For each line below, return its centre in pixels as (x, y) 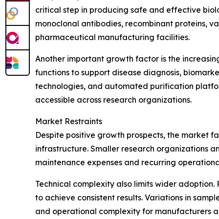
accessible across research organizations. (113, 100)
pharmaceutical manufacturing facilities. (112, 37)
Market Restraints (69, 121)
